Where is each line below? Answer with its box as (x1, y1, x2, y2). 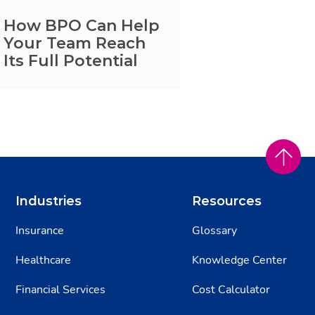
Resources (192, 193, 262, 209)
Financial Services (15, 282, 105, 297)
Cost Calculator (192, 282, 270, 297)
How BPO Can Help (4, 15, 160, 35)
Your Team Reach (4, 33, 146, 53)
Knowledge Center (192, 252, 287, 268)
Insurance (15, 223, 64, 238)
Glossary (192, 223, 237, 238)
